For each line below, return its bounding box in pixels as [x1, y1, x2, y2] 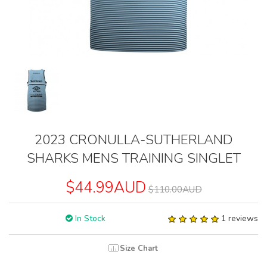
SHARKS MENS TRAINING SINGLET [26, 149, 241, 168]
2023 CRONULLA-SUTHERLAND [34, 131, 233, 150]
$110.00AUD [148, 183, 202, 196]
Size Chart [120, 243, 158, 254]
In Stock [72, 213, 105, 225]
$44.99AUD [65, 178, 146, 198]
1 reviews [221, 213, 258, 225]
